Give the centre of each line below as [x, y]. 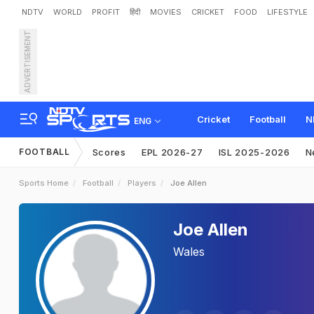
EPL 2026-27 [172, 152]
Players [142, 183]
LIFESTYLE [287, 12]
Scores [109, 152]
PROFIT [106, 12]
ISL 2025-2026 [254, 152]
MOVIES [166, 12]
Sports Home [44, 183]
